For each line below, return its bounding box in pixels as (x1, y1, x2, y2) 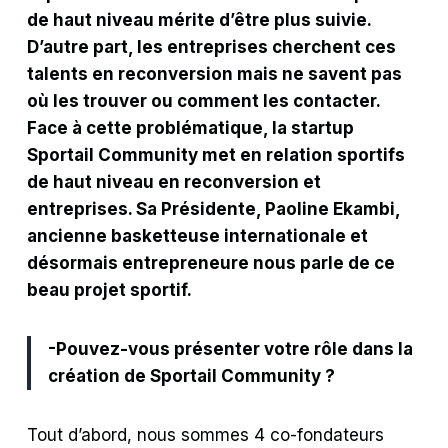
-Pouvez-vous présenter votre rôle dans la (48, 338, 414, 359)
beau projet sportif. (27, 279, 193, 300)
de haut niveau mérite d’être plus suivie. (27, 9, 372, 30)
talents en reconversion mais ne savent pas (27, 63, 403, 84)
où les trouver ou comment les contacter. (27, 90, 381, 111)
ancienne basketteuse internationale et (27, 225, 369, 246)
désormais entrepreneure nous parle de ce (27, 252, 396, 273)
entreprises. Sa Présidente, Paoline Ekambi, (27, 198, 401, 219)
